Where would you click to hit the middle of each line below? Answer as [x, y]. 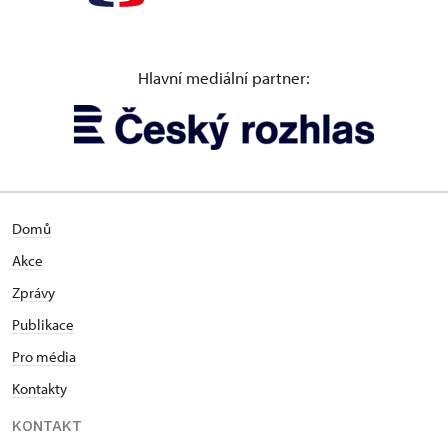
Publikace [43, 325]
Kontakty [39, 389]
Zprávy [33, 293]
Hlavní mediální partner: [224, 78]
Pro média [44, 357]
